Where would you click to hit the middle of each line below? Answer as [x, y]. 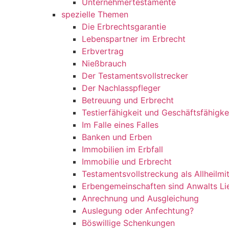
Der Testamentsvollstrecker [135, 76]
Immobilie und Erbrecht [127, 162]
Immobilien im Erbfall [122, 149]
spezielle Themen [95, 14]
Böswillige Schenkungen [128, 223]
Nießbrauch [104, 63]
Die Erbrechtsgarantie [124, 27]
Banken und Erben [117, 137]
